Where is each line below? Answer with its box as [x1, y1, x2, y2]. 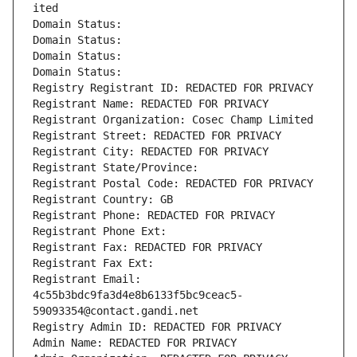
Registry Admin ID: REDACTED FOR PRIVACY [33, 320, 281, 334]
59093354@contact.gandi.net [33, 304, 198, 318]
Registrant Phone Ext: [33, 225, 167, 238]
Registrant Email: [33, 273, 141, 286]
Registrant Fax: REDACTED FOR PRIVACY [33, 241, 262, 254]
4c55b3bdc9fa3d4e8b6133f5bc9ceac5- [33, 288, 243, 302]
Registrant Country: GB [33, 193, 173, 206]
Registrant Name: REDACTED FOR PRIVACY [33, 97, 269, 111]
